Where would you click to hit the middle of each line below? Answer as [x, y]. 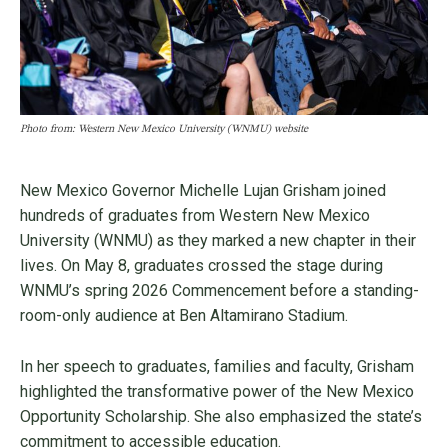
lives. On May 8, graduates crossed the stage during [201, 266]
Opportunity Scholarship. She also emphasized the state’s [221, 417]
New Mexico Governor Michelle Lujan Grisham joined [203, 191]
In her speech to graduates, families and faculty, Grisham [217, 367]
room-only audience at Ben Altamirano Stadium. [184, 316]
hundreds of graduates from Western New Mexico [195, 216]
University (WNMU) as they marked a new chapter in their [218, 241]
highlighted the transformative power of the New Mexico [217, 392]
